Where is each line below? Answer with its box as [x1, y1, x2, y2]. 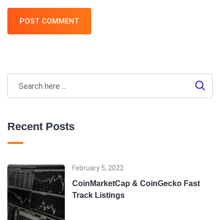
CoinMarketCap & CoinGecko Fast [72, 179, 200, 188]
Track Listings [72, 191, 125, 199]
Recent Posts [7, 120, 75, 133]
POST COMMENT [20, 16, 79, 26]
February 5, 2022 [72, 164, 124, 172]
